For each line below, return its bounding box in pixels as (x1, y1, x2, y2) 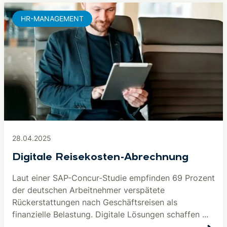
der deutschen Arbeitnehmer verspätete (12, 185, 165, 195)
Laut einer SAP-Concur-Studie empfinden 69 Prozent (12, 173, 215, 183)
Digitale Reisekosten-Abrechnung (12, 153, 188, 163)
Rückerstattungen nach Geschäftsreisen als (12, 197, 177, 207)
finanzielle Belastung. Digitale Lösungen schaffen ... (12, 209, 208, 219)
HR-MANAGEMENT (21, 14, 84, 23)
